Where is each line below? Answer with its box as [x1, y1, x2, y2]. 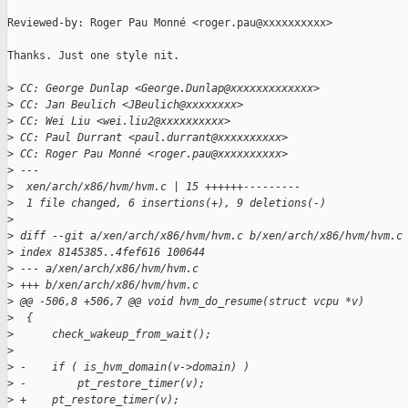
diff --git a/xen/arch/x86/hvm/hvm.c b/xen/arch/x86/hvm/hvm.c [14, 229, 403, 243]
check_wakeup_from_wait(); [14, 328, 211, 342]
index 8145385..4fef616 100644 [14, 246, 205, 260]
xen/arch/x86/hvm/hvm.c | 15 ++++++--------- [14, 180, 301, 194]
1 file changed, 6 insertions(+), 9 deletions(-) [14, 197, 326, 210]
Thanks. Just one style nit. [7, 49, 179, 63]
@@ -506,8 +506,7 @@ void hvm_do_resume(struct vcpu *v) [14, 295, 364, 309]
